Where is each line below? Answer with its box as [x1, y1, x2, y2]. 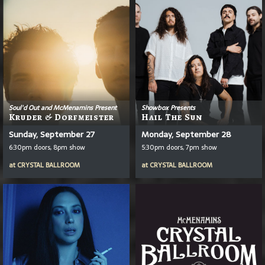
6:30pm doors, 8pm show [9, 141, 85, 153]
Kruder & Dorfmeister [9, 111, 114, 123]
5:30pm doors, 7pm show [141, 141, 217, 153]
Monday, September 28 [141, 127, 231, 141]
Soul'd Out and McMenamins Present [9, 102, 117, 113]
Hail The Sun [141, 111, 202, 123]
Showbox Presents [141, 102, 195, 113]
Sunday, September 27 [9, 127, 95, 141]
